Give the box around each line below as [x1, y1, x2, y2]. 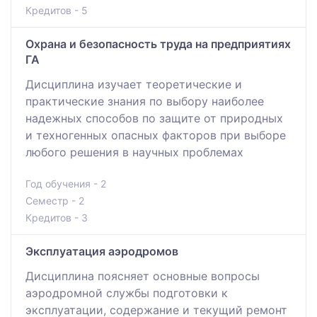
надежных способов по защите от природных [25, 110, 283, 125]
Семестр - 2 [25, 194, 84, 207]
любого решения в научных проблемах [25, 144, 243, 159]
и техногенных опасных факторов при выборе [25, 127, 286, 142]
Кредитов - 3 [25, 211, 88, 224]
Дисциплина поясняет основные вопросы [25, 268, 260, 283]
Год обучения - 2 [25, 177, 106, 190]
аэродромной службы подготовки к [25, 285, 228, 300]
